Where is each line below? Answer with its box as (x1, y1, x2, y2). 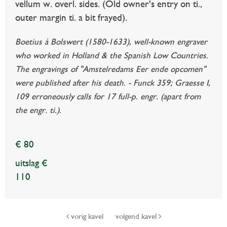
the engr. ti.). (15, 105, 61, 116)
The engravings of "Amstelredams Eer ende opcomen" (15, 64, 206, 74)
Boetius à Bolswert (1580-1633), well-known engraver (15, 36, 207, 47)
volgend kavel (115, 212, 159, 221)
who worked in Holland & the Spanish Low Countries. (15, 50, 208, 61)
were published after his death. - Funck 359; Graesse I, (15, 78, 210, 88)
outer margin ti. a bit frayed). (15, 12, 127, 23)
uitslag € (15, 158, 48, 169)
